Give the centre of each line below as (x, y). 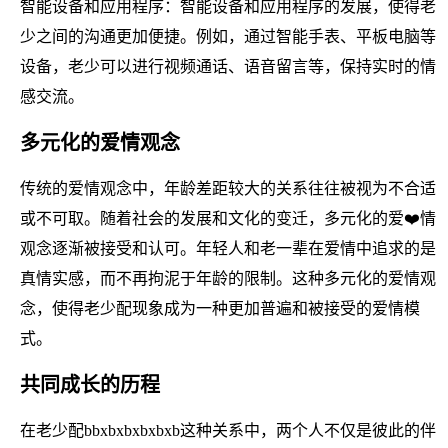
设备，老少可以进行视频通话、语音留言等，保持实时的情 (228, 66)
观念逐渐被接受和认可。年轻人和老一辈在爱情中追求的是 (228, 248)
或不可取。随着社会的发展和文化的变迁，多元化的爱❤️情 (228, 218)
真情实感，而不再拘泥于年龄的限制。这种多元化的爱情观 (228, 278)
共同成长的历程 (90, 384)
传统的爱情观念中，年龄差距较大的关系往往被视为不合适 (228, 188)
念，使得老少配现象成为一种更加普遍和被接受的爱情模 (220, 308)
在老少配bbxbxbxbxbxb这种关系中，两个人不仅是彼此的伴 (228, 430)
